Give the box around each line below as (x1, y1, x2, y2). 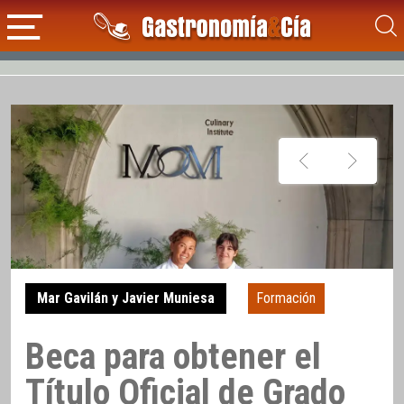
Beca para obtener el (25, 335, 321, 378)
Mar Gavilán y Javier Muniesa (36, 289, 215, 308)
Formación (256, 289, 317, 308)
